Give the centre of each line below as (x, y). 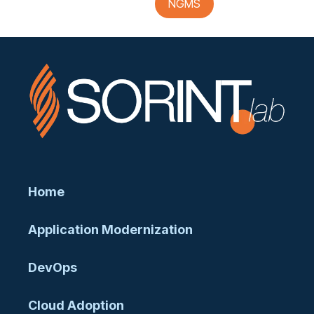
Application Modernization (110, 229)
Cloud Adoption (76, 305)
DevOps (53, 267)
